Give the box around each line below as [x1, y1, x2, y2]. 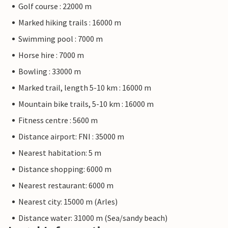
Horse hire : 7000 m [18, 50, 84, 61]
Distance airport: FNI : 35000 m [18, 131, 124, 142]
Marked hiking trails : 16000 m [18, 17, 121, 28]
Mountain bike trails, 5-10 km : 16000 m [18, 99, 154, 109]
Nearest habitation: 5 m [18, 148, 101, 158]
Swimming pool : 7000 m [18, 34, 103, 44]
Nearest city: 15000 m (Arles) [18, 196, 118, 207]
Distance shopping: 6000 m [18, 164, 111, 175]
